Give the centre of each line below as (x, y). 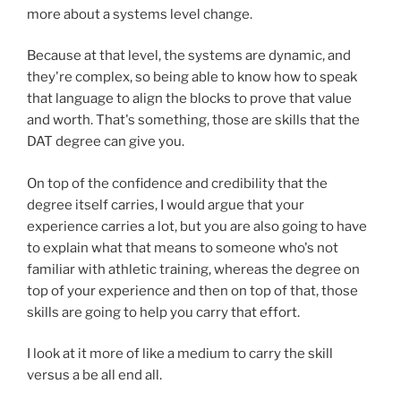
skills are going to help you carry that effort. (163, 312)
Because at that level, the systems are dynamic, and (189, 55)
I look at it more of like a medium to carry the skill (180, 354)
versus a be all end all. (94, 375)
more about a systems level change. (140, 14)
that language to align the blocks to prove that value (189, 98)
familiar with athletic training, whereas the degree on (193, 269)
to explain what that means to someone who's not (183, 247)
